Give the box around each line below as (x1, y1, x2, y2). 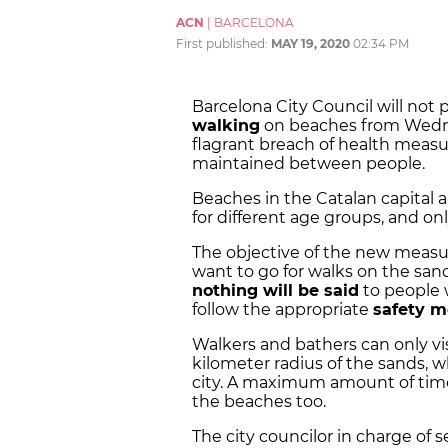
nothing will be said (192, 280, 359, 300)
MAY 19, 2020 (271, 35, 350, 51)
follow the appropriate (192, 299, 373, 319)
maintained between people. (192, 153, 429, 173)
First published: (176, 35, 271, 51)
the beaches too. (192, 391, 330, 411)
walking (192, 115, 260, 135)
